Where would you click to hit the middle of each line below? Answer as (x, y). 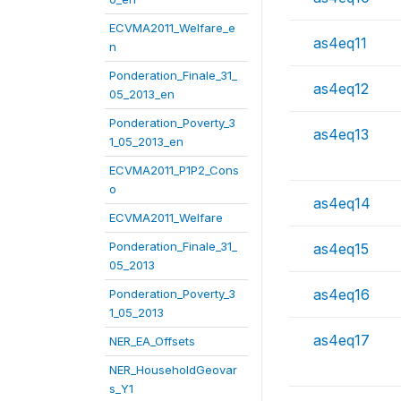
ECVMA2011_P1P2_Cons (174, 170)
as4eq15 (341, 249)
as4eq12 (341, 89)
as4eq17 (341, 341)
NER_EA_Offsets (152, 341)
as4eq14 (342, 204)
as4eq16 (341, 295)
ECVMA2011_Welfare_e (172, 27)
